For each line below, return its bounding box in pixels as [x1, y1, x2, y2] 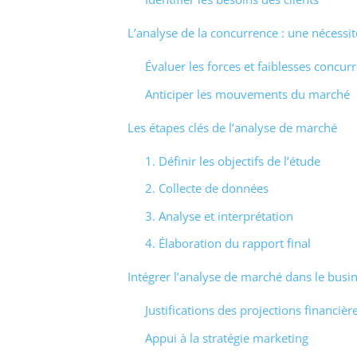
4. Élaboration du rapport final [145, 235, 311, 252]
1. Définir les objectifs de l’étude [145, 152, 320, 169]
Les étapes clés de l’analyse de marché [127, 119, 337, 135]
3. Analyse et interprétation [145, 207, 293, 224]
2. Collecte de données [145, 180, 269, 197]
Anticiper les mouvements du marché [145, 85, 350, 102]
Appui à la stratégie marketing [145, 329, 308, 346]
